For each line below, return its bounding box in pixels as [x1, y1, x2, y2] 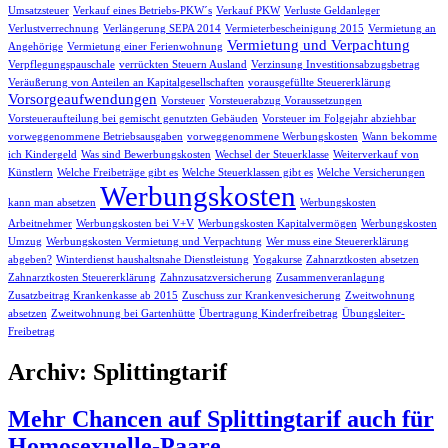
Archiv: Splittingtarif [8, 358, 227, 385]
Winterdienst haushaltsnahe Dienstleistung [56, 253, 249, 265]
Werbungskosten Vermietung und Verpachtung [46, 235, 262, 247]
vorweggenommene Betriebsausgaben [8, 130, 183, 142]
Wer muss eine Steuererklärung [266, 235, 409, 247]
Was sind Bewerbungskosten [81, 148, 211, 160]
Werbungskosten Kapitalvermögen [198, 217, 357, 229]
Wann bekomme [362, 130, 437, 142]
